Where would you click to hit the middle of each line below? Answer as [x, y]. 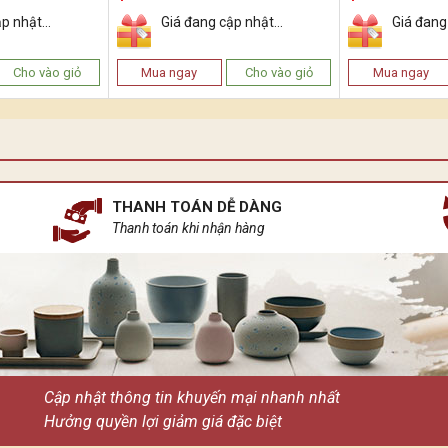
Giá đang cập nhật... [221, 21]
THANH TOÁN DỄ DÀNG [197, 206]
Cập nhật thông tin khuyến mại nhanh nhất [192, 398]
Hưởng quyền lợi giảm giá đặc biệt [163, 422]
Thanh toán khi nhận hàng [189, 227]
